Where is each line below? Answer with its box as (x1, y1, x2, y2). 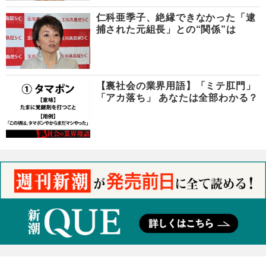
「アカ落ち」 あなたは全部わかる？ (96, 93, 259, 103)
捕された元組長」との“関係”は (96, 24, 236, 34)
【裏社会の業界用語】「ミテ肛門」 (96, 81, 256, 91)
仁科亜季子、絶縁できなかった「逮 (96, 12, 256, 23)
